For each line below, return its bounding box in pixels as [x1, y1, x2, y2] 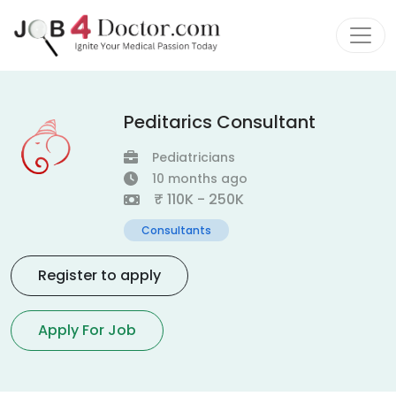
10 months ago [152, 170, 247, 187]
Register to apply [38, 265, 161, 286]
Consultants [141, 223, 211, 238]
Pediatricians [152, 148, 235, 166]
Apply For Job [38, 320, 136, 340]
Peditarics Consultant [124, 110, 316, 134]
